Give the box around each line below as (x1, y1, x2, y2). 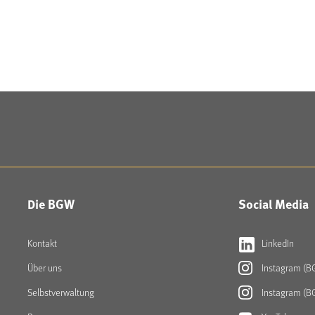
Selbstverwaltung (27, 285, 94, 299)
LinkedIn (259, 236, 294, 250)
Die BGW (27, 194, 75, 213)
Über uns (27, 260, 62, 274)
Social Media (238, 194, 309, 213)
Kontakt (27, 236, 57, 250)
